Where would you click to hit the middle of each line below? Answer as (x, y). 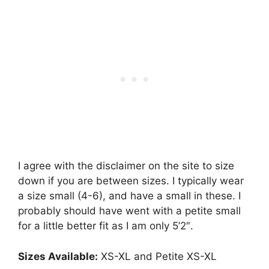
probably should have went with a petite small (129, 211)
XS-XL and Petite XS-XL (157, 256)
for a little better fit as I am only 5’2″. (106, 226)
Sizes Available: (58, 256)
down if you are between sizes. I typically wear (131, 181)
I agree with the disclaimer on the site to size (126, 166)
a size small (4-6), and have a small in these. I (129, 196)
